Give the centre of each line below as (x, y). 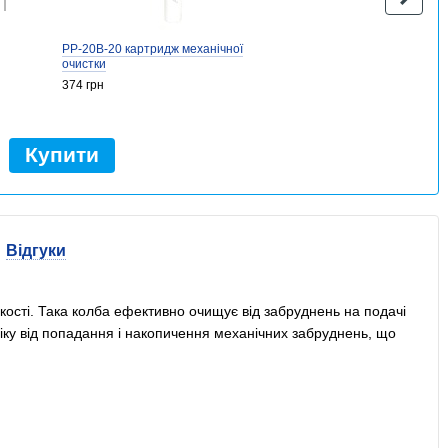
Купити (61, 154)
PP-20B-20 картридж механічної (152, 49)
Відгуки (35, 250)
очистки (83, 64)
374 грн (82, 85)
